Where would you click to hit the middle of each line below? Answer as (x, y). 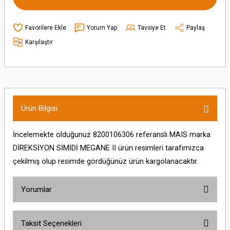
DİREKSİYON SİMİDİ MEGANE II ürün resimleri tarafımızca (108, 148)
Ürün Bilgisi (39, 108)
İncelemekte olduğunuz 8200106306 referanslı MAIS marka (112, 135)
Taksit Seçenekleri (51, 223)
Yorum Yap (102, 27)
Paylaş (196, 27)
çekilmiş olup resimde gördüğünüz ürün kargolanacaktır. (106, 161)
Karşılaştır (39, 42)
